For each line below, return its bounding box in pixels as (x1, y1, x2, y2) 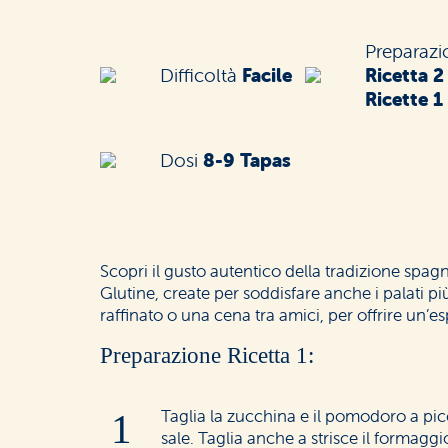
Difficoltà (160, 63, 242, 87)
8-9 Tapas (203, 148, 291, 172)
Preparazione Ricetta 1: (100, 343, 314, 369)
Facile (242, 63, 292, 87)
